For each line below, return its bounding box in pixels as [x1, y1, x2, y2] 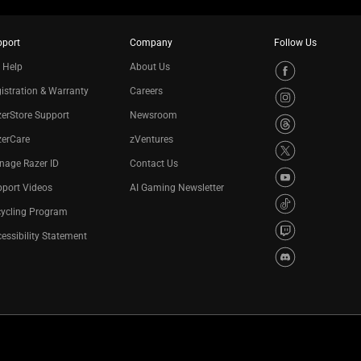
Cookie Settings [107, 330, 176, 341]
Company [130, 37, 173, 48]
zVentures [130, 134, 174, 145]
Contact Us [130, 158, 179, 169]
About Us [130, 61, 171, 73]
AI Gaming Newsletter [130, 182, 225, 193]
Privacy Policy [15, 330, 77, 341]
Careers [130, 85, 164, 97]
